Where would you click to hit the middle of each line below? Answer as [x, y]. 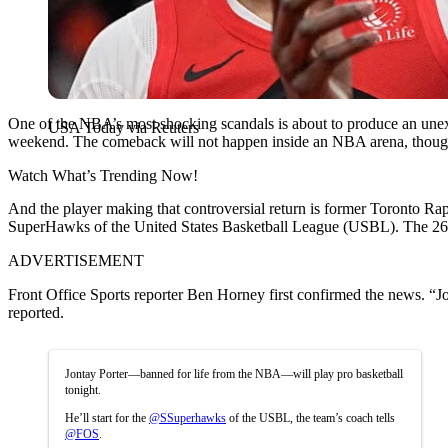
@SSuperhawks [187, 417]
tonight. [83, 389]
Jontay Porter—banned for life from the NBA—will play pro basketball [234, 373]
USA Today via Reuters [123, 127]
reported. [36, 312]
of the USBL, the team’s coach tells [310, 417]
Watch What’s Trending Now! [103, 175]
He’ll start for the [107, 417]
